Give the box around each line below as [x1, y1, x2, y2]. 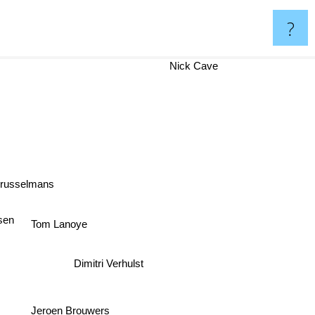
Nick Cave [172, 60, 221, 72]
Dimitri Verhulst [74, 257, 144, 269]
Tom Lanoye [33, 218, 90, 231]
